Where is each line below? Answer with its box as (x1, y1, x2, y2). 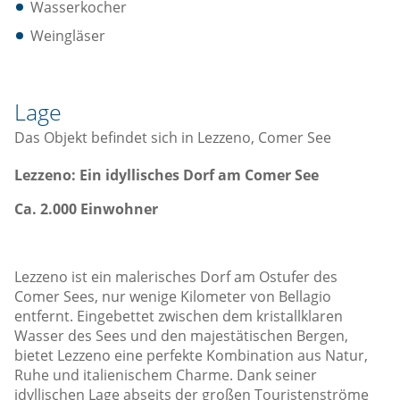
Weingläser (30, 26, 105, 46)
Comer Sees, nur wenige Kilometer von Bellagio (14, 287, 331, 306)
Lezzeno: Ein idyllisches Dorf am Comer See (14, 165, 319, 185)
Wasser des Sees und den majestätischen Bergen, (14, 326, 348, 346)
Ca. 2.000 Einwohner (14, 199, 158, 219)
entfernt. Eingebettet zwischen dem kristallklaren (14, 306, 343, 326)
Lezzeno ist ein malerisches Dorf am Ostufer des (14, 267, 337, 287)
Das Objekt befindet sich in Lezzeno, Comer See (14, 128, 331, 147)
